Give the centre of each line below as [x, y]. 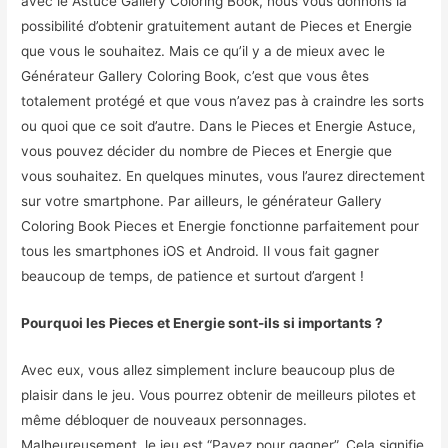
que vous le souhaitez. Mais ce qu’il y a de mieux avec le [203, 50]
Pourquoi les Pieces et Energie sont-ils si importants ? [202, 322]
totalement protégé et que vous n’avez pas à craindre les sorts [223, 100]
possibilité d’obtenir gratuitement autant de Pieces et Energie [217, 25]
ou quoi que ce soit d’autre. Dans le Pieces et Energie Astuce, [219, 125]
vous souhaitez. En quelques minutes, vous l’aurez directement [223, 175]
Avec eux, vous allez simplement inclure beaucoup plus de [208, 369]
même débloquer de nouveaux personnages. [164, 419]
